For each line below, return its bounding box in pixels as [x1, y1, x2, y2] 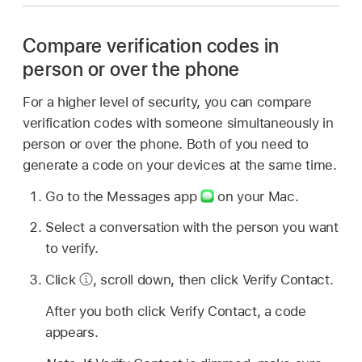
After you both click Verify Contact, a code [45, 302, 306, 319]
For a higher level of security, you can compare [23, 93, 312, 110]
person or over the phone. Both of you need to [23, 135, 309, 152]
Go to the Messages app [45, 187, 200, 204]
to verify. [45, 240, 99, 257]
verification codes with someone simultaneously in [23, 114, 334, 131]
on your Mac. [213, 187, 299, 204]
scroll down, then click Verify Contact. [100, 271, 334, 288]
